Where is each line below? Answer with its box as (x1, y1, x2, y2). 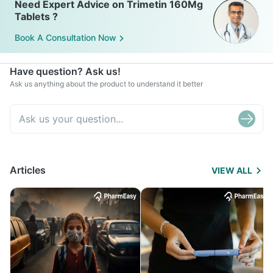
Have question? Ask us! (10, 65, 121, 77)
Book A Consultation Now (15, 32, 116, 43)
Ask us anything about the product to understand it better (10, 79, 203, 88)
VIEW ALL (211, 165, 252, 175)
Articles (10, 164, 46, 176)
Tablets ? (15, 10, 58, 23)
